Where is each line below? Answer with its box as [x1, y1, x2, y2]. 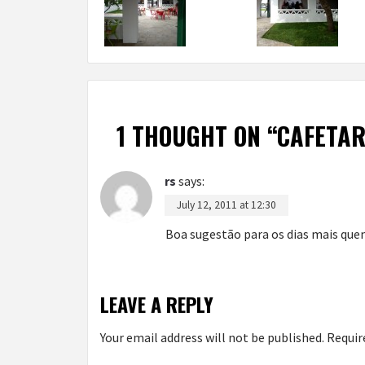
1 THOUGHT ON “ [117, 117, 277, 155]
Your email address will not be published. [100, 329, 324, 346]
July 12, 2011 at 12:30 [177, 198, 276, 213]
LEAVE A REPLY [100, 289, 213, 319]
